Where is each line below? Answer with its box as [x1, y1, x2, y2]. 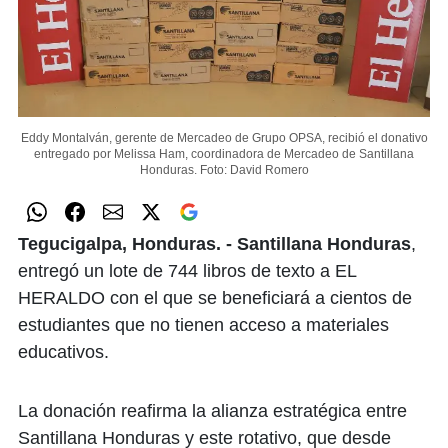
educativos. [18, 341, 109, 362]
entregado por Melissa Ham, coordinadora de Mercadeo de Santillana [34, 146, 414, 161]
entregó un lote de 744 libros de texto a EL [18, 260, 356, 281]
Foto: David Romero [199, 162, 309, 177]
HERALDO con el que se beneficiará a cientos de [18, 287, 412, 308]
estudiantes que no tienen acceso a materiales [18, 314, 389, 335]
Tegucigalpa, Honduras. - [18, 233, 232, 254]
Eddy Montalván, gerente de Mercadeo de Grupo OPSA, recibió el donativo [20, 130, 428, 145]
